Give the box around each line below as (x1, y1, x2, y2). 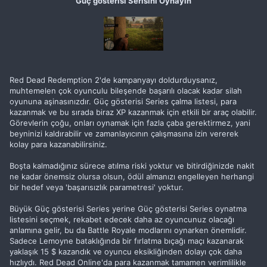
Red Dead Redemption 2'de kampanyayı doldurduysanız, (10, 75, 218, 85)
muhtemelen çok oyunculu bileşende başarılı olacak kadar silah (10, 86, 242, 95)
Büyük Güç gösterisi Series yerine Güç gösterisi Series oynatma (10, 204, 247, 213)
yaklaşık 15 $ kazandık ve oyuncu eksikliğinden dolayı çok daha (10, 247, 242, 256)
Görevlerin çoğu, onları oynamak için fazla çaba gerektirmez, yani (10, 118, 250, 128)
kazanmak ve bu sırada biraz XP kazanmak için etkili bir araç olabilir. (10, 107, 257, 117)
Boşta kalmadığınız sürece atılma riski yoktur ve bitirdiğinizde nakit (10, 161, 254, 170)
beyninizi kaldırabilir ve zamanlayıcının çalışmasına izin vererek (10, 129, 238, 138)
